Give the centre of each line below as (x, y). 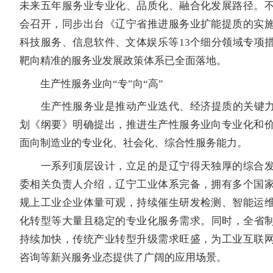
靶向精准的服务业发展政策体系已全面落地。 (123, 61)
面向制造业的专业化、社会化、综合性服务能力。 (133, 143)
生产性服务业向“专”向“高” (91, 83)
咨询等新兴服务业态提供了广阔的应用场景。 (123, 258)
